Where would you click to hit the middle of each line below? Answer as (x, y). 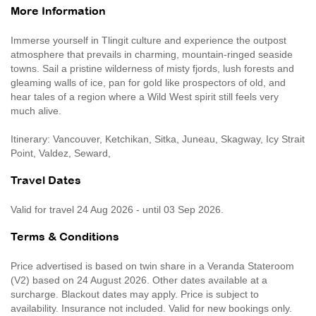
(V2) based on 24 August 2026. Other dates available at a (139, 280)
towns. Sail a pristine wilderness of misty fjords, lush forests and (152, 68)
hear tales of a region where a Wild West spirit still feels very (145, 96)
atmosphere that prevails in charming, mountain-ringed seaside (152, 54)
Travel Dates (46, 181)
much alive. (36, 110)
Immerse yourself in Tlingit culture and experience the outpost (148, 40)
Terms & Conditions (65, 237)
